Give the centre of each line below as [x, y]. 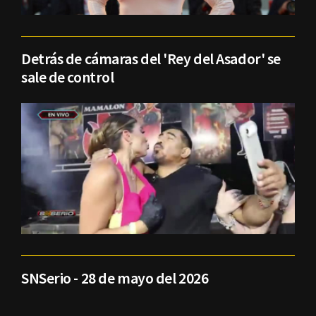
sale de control [68, 77]
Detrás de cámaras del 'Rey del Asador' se [151, 58]
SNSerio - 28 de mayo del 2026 [115, 278]
